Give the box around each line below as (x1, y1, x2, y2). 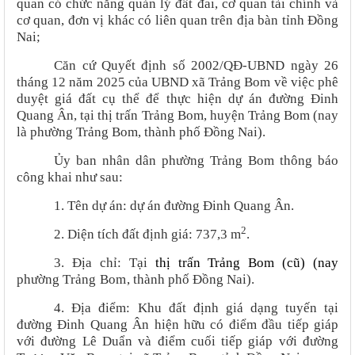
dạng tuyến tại (242, 300, 339, 316)
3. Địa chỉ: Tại (54, 255, 155, 271)
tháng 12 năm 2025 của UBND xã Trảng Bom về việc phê (17, 74, 338, 90)
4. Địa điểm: (54, 300, 138, 316)
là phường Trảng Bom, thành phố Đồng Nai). (17, 124, 265, 140)
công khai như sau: (17, 170, 123, 185)
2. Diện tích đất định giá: (54, 227, 197, 242)
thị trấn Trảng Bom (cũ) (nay (155, 255, 338, 271)
